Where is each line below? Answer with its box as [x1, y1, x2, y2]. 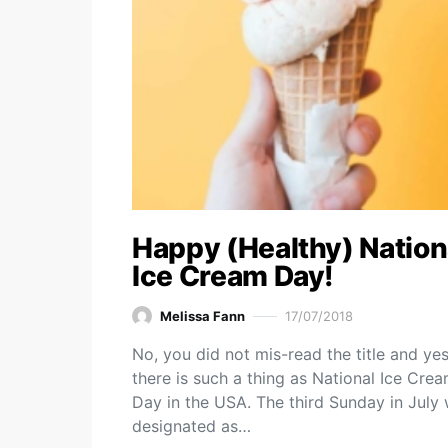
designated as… [132, 416, 251, 436]
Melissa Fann [160, 307, 245, 324]
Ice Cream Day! [132, 259, 335, 293]
